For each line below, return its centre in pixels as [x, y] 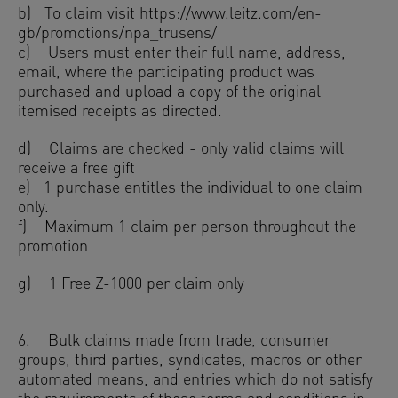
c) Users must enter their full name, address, [182, 54]
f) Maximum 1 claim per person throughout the [187, 228]
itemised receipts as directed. [120, 112]
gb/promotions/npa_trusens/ [117, 34]
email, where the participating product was [166, 73]
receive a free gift [76, 169]
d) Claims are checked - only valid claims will [181, 150]
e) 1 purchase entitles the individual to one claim [190, 189]
